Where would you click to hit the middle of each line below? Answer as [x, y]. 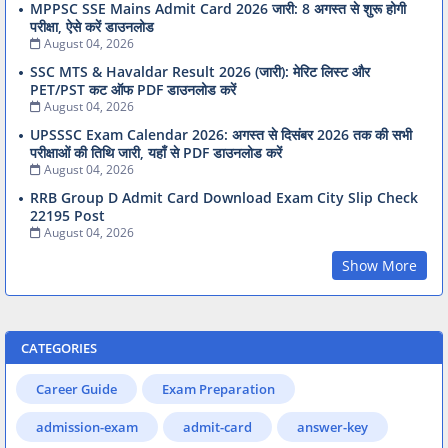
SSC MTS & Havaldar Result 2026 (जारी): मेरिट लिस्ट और [200, 72]
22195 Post [67, 216]
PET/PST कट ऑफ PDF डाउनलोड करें [133, 90]
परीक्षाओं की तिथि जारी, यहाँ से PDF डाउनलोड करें [156, 153]
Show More [379, 266]
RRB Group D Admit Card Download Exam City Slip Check [224, 198]
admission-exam [87, 427]
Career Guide [76, 389]
